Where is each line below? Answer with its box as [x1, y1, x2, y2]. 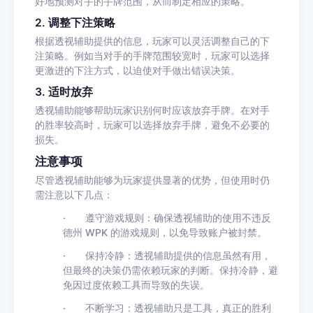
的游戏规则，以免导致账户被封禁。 [110, 226, 267, 238]
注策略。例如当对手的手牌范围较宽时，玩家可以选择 [35, 50, 270, 61]
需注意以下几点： [35, 189, 113, 201]
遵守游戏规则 [85, 212, 144, 224]
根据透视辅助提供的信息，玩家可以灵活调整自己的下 [35, 35, 270, 47]
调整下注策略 [48, 16, 115, 29]
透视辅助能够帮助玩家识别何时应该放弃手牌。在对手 [35, 104, 270, 116]
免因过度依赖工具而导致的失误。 [63, 279, 210, 291]
